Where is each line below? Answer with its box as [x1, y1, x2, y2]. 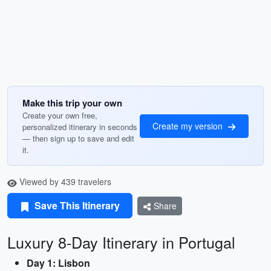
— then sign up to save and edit [22, 132, 134, 144]
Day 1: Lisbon [27, 256, 90, 270]
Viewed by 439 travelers [17, 175, 111, 188]
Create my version [152, 119, 225, 132]
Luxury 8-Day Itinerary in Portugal [7, 231, 235, 253]
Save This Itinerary [32, 198, 120, 212]
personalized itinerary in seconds [22, 121, 137, 132]
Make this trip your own [22, 96, 122, 109]
